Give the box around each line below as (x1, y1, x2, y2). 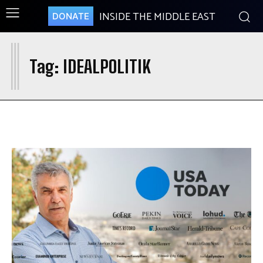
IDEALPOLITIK (63, 56, 151, 77)
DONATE (52, 10, 89, 22)
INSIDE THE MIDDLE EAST (99, 8, 215, 26)
